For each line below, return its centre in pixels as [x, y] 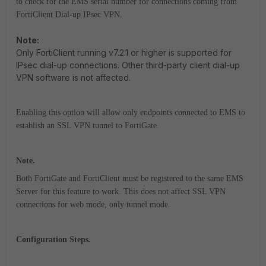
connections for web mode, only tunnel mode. [93, 205]
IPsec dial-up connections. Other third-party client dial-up [128, 65]
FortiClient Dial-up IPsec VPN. [69, 15]
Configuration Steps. [53, 240]
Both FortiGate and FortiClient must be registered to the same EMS [130, 178]
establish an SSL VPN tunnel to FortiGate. [88, 126]
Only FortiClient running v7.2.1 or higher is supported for [124, 53]
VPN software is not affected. [73, 77]
